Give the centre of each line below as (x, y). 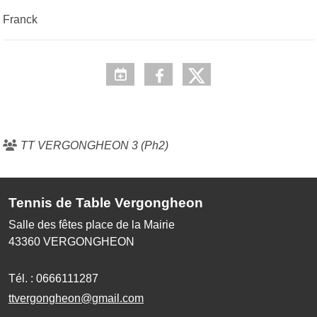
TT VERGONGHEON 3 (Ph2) (94, 146)
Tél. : (22, 279)
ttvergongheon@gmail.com (76, 299)
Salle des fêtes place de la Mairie (92, 225)
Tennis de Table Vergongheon (106, 203)
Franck (20, 20)
